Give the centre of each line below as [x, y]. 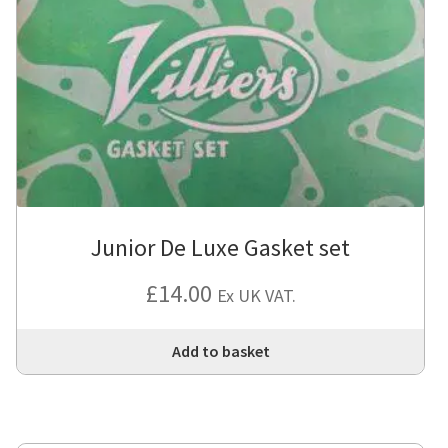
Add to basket [220, 350]
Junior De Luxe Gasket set [221, 248]
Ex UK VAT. [256, 296]
